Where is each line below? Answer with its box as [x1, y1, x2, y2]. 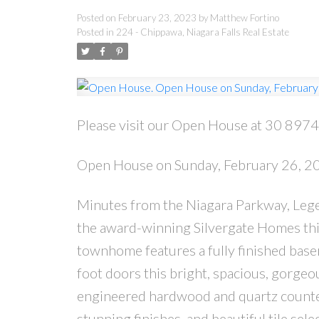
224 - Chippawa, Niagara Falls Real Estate [115, 26, 289, 38]
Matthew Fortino [209, 11, 279, 23]
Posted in [76, 26, 114, 38]
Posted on [76, 11, 118, 23]
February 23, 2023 [117, 11, 197, 23]
